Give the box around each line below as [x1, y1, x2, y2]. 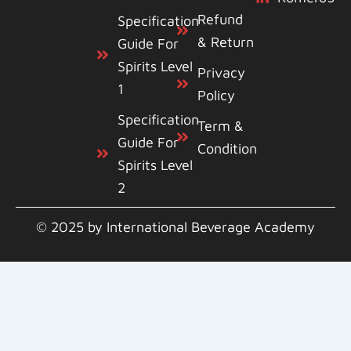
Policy [197, 87, 235, 103]
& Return [197, 34, 254, 50]
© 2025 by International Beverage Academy [36, 219, 315, 235]
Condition [197, 140, 257, 157]
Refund [197, 11, 243, 27]
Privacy [197, 64, 245, 81]
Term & [197, 118, 244, 134]
